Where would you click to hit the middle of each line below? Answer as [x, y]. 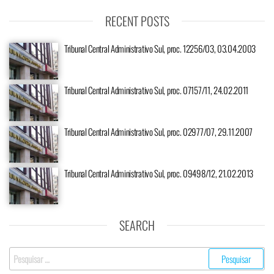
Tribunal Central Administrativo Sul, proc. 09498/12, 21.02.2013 [159, 173]
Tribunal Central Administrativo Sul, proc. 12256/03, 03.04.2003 [160, 49]
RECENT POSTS [137, 21]
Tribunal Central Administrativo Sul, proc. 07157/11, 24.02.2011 [157, 90]
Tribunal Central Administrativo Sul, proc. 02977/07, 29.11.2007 [159, 132]
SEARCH [137, 225]
